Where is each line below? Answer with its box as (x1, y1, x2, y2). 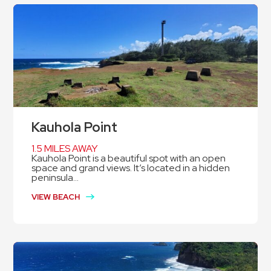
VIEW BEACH (31, 192, 80, 203)
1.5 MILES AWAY (31, 142, 98, 155)
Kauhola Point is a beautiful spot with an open (31, 152, 226, 165)
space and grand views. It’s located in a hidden (31, 162, 230, 175)
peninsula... (31, 171, 79, 184)
